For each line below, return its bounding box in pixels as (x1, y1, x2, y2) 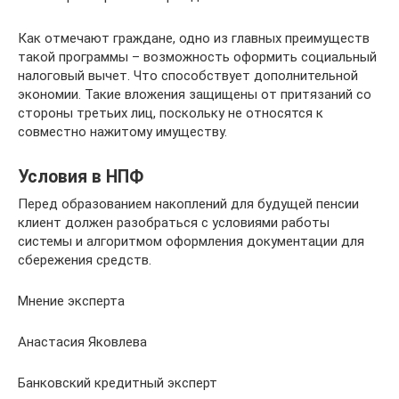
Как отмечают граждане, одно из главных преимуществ (18, 29, 370, 46)
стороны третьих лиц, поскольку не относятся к (18, 104, 323, 121)
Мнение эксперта (18, 292, 125, 309)
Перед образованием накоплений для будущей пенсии (18, 195, 359, 212)
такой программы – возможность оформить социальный (18, 48, 377, 65)
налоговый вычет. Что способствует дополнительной (18, 67, 358, 84)
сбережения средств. (18, 251, 151, 268)
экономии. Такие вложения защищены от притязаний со (18, 85, 371, 102)
